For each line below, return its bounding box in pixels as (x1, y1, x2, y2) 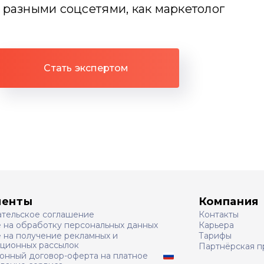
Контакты (198, 209, 239, 220)
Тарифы (198, 230, 232, 241)
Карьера (198, 220, 234, 230)
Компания (198, 195, 259, 208)
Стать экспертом (44, 62, 129, 74)
